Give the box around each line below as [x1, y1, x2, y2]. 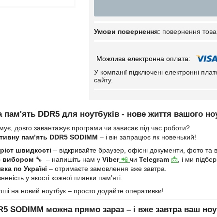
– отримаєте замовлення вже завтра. [47, 165, 167, 172]
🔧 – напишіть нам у [33, 155, 102, 163]
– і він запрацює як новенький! [98, 133, 196, 141]
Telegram [139, 155, 171, 163]
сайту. [94, 76, 113, 84]
